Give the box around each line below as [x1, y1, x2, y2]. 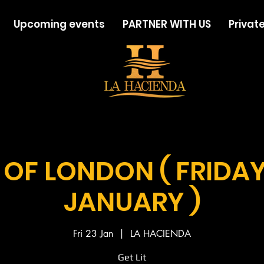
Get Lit [118, 251, 147, 263]
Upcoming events [13, 17, 105, 31]
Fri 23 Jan [73, 227, 114, 240]
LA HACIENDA [130, 227, 192, 240]
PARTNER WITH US [122, 17, 211, 31]
